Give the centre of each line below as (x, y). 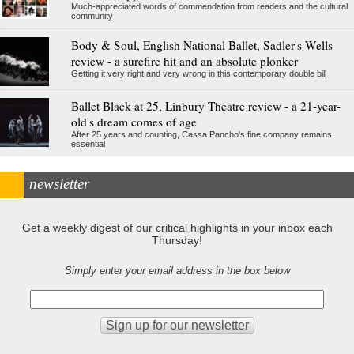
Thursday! (177, 241)
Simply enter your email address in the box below (177, 271)
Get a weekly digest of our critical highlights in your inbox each (177, 228)
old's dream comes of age (134, 121)
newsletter (59, 183)
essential (88, 143)
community (92, 15)
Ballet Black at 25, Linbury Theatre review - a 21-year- (205, 105)
